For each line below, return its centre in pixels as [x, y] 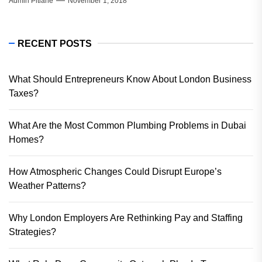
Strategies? [32, 232]
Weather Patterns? [47, 185]
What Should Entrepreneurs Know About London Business [130, 79]
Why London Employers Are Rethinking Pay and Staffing [126, 218]
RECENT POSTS [55, 43]
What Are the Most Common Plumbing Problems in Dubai [127, 125]
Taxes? [24, 93]
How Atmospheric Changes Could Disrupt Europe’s [115, 171]
